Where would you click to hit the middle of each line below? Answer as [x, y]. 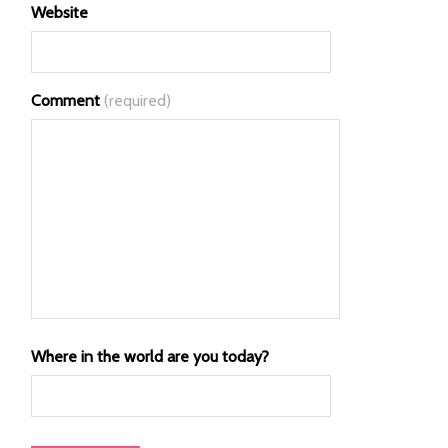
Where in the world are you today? [150, 357]
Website [59, 13]
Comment [65, 101]
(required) [137, 101]
